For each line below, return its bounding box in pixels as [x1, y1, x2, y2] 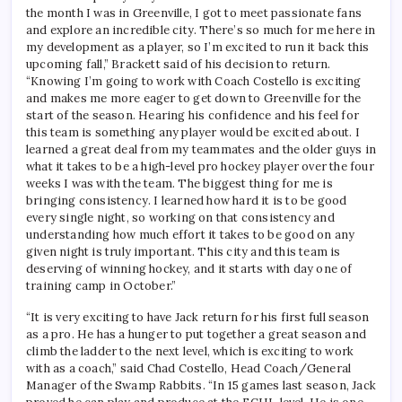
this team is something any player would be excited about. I [26, 124, 360, 140]
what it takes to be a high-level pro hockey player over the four [26, 158, 374, 174]
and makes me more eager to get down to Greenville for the [26, 90, 362, 106]
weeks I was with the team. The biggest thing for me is [26, 175, 333, 191]
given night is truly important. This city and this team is [26, 243, 341, 259]
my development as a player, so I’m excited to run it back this [26, 39, 370, 55]
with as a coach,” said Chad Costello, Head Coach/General [26, 360, 352, 376]
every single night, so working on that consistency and [26, 209, 335, 225]
